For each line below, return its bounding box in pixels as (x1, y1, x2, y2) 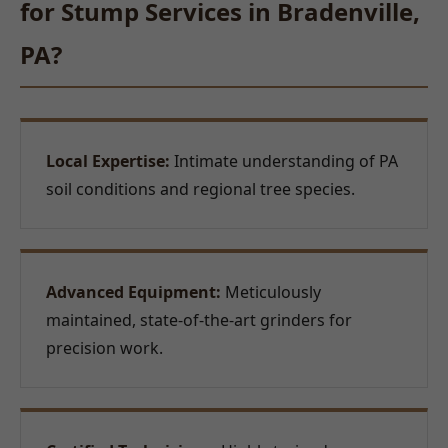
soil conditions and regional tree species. (46, 177, 355, 200)
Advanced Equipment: (46, 280, 221, 303)
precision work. (46, 336, 163, 359)
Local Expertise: (46, 149, 170, 172)
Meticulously (221, 280, 321, 303)
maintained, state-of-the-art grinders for (46, 308, 352, 331)
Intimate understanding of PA (170, 149, 398, 172)
